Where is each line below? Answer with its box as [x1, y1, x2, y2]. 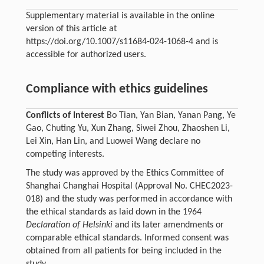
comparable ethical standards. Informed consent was [25, 233, 229, 243]
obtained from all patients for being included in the [25, 246, 222, 256]
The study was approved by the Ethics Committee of [25, 168, 224, 178]
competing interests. [25, 149, 104, 159]
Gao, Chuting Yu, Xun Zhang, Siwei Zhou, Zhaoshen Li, [25, 123, 230, 133]
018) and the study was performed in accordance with [25, 194, 232, 204]
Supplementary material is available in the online [25, 11, 214, 21]
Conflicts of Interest [25, 110, 104, 120]
